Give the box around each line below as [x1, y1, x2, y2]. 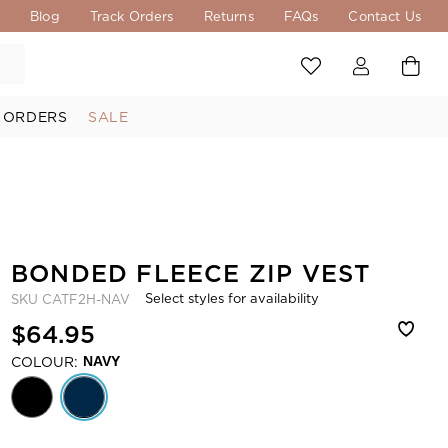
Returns [203, 8, 254, 24]
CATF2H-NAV [42, 291, 130, 307]
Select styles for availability [145, 290, 319, 306]
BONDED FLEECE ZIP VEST [11, 258, 371, 289]
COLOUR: [11, 353, 78, 370]
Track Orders [89, 8, 174, 24]
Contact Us [348, 8, 421, 24]
